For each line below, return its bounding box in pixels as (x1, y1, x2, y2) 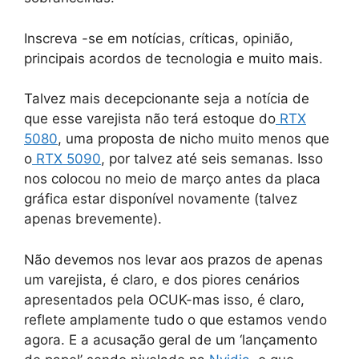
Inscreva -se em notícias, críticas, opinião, (24, 30, 293, 46)
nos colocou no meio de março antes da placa (24, 171, 321, 188)
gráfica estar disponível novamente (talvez (24, 191, 297, 208)
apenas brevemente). (24, 211, 162, 228)
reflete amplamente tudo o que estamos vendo (24, 311, 327, 328)
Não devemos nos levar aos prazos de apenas (24, 251, 323, 268)
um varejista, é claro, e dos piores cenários (24, 271, 300, 288)
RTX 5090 (32, 151, 101, 167)
